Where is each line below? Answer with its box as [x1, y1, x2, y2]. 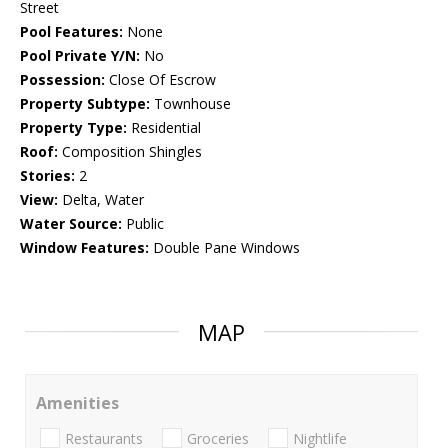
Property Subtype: [20, 94, 150, 114]
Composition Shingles [58, 142, 202, 162]
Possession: [20, 70, 105, 90]
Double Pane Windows [149, 238, 300, 258]
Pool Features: [20, 22, 123, 42]
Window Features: [20, 238, 149, 258]
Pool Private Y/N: [20, 46, 140, 66]
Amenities [36, 392, 119, 415]
